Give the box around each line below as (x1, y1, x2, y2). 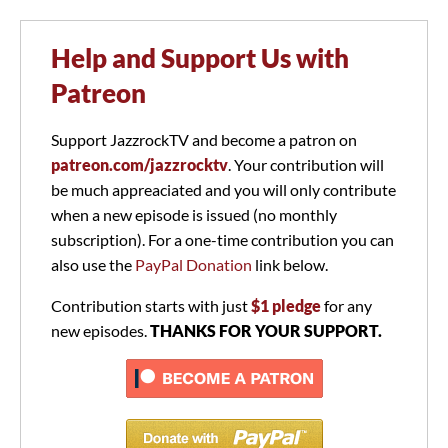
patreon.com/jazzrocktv (51, 155, 228, 175)
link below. (252, 255, 328, 275)
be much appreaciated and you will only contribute (51, 180, 396, 200)
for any (321, 296, 372, 316)
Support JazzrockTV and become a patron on (51, 130, 357, 150)
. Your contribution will (228, 155, 384, 175)
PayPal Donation (135, 255, 252, 275)
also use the (51, 255, 135, 275)
